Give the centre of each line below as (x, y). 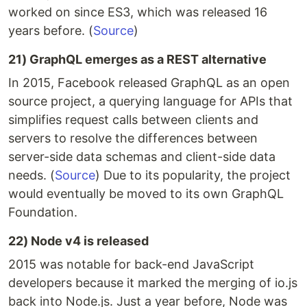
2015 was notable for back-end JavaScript (131, 265)
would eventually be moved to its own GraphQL (146, 194)
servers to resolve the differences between (133, 138)
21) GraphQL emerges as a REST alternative (137, 60)
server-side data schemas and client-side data (142, 157)
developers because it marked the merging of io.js (153, 283)
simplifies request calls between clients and (133, 120)
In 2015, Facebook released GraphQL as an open (149, 83)
